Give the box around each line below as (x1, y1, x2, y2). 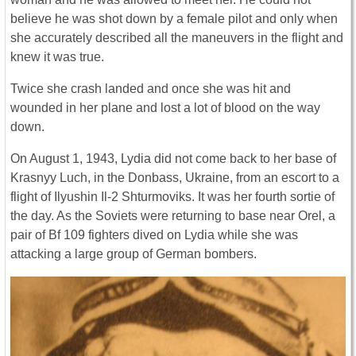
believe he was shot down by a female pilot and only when (10, 12, 338, 26)
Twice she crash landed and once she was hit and (10, 82, 291, 96)
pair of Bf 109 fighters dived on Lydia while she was (10, 228, 298, 242)
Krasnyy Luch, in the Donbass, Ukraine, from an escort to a (10, 171, 339, 185)
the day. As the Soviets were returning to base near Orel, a (10, 209, 335, 223)
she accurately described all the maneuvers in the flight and (10, 31, 343, 45)
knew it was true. (10, 50, 104, 64)
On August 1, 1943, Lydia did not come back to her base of (10, 152, 336, 166)
